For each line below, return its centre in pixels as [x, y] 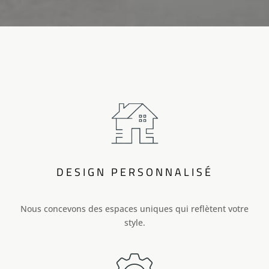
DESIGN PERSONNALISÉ [134, 172]
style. [134, 222]
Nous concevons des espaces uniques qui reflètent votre [134, 209]
